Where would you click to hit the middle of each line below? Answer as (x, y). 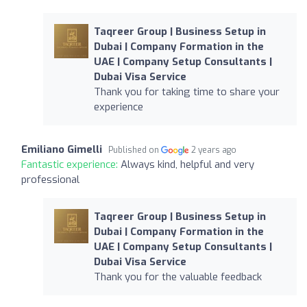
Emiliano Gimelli (62, 149)
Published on (135, 150)
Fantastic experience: (71, 164)
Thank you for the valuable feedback (177, 277)
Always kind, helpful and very (187, 164)
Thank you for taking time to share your (186, 91)
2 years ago (214, 150)
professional (50, 179)
